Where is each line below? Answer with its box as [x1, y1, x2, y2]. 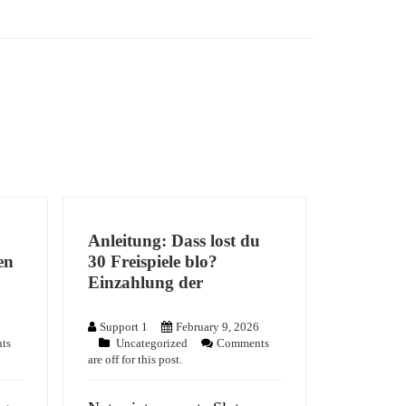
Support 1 [100, 320, 149, 334]
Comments [217, 336, 270, 351]
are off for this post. [88, 353, 183, 367]
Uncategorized [116, 336, 188, 351]
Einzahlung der [88, 272, 204, 292]
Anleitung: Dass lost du [88, 230, 261, 250]
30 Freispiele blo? [88, 251, 218, 271]
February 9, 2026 [176, 320, 260, 334]
